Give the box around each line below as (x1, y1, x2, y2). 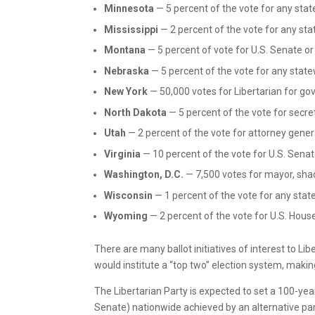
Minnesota (104, 3, 155, 15)
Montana (104, 44, 146, 56)
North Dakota (104, 106, 167, 118)
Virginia (104, 148, 141, 160)
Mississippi (104, 23, 159, 35)
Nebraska (104, 65, 150, 77)
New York (104, 86, 148, 98)
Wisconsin (104, 189, 153, 201)
